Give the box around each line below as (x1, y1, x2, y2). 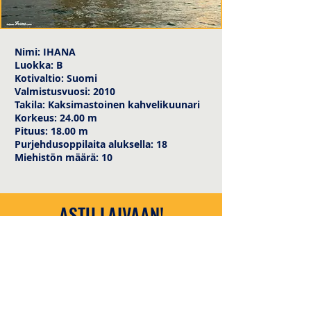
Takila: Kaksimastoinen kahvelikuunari (15, 98, 200, 111)
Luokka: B (15, 58, 62, 72)
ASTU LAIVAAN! (58, 201, 164, 228)
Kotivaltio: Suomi (15, 72, 97, 85)
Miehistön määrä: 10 (15, 151, 112, 164)
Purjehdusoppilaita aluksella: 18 (15, 137, 167, 151)
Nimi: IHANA (15, 45, 76, 58)
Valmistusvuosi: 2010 (15, 85, 115, 98)
